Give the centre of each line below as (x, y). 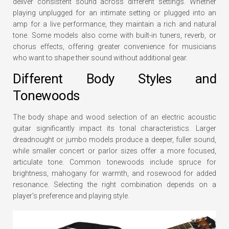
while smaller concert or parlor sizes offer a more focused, (114, 151)
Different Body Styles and (114, 79)
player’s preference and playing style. (71, 196)
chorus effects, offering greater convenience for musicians (114, 47)
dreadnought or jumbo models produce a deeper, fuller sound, (114, 140)
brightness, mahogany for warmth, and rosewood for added (114, 173)
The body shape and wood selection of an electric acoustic (114, 117)
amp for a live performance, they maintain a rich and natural (114, 24)
